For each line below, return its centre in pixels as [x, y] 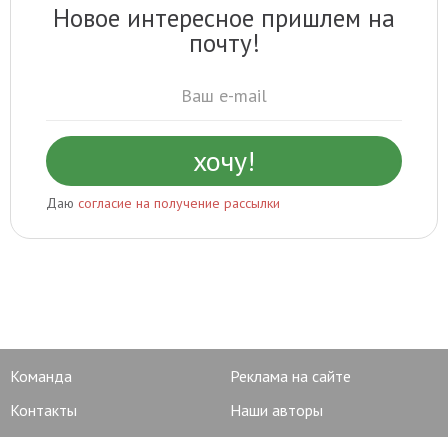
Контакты [43, 410]
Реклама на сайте [290, 376]
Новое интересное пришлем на [224, 18]
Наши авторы [276, 410]
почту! [224, 43]
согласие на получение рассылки [179, 203]
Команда [41, 376]
